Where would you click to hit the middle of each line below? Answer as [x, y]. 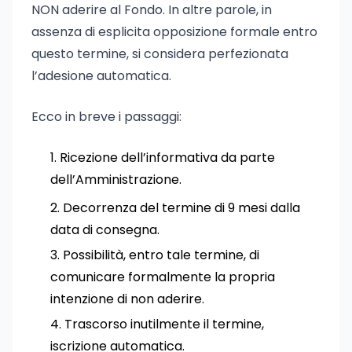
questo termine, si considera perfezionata [160, 54]
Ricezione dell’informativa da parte [167, 158]
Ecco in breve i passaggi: [106, 117]
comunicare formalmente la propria [163, 277]
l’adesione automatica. [101, 76]
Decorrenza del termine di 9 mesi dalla [181, 208]
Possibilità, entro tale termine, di [161, 255]
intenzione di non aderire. [127, 299]
